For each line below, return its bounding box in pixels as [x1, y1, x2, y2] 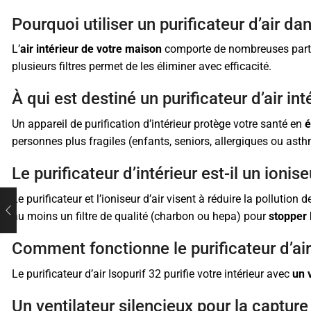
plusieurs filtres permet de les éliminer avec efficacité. [12, 60, 271, 74]
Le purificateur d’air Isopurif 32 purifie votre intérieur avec [12, 267, 292, 280]
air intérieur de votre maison [20, 42, 162, 56]
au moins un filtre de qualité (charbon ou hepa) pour [12, 210, 269, 224]
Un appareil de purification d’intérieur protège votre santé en [12, 117, 305, 131]
